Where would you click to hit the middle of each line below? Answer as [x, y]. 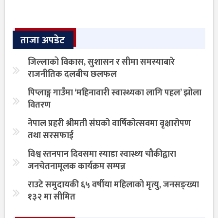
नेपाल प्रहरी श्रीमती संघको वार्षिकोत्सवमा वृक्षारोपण [109, 124]
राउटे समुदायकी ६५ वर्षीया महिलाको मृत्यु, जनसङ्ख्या [113, 185]
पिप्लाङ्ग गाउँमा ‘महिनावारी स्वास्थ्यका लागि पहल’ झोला [115, 93]
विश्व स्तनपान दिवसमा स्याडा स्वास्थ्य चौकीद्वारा [102, 154]
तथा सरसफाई [51, 136]
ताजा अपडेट [43, 41]
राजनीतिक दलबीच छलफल [72, 75]
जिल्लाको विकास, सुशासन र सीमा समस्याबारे [101, 63]
